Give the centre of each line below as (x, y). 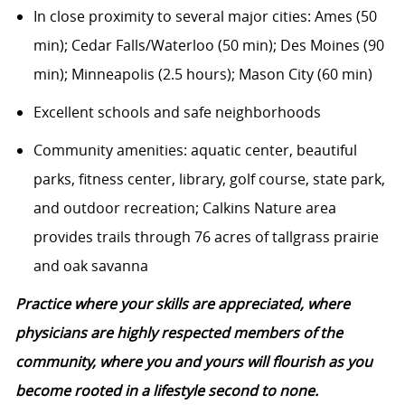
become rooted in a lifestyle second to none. (166, 391)
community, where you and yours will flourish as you (193, 362)
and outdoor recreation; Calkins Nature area (184, 208)
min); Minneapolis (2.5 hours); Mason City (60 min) (202, 75)
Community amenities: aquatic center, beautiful (195, 151)
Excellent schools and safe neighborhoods (177, 113)
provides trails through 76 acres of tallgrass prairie (206, 237)
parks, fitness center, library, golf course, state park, (209, 179)
